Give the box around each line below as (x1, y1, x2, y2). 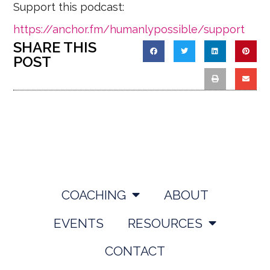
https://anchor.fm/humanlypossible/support (13, 23, 245, 36)
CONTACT (105, 243, 165, 259)
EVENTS (54, 215, 104, 231)
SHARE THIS (13, 39, 97, 57)
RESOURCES (128, 215, 202, 231)
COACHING (61, 187, 126, 202)
